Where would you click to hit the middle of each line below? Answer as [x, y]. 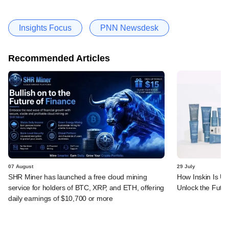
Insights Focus [45, 28]
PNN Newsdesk [129, 28]
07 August [21, 166]
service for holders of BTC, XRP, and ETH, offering [86, 187]
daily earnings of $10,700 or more [61, 198]
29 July [186, 166]
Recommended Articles [59, 58]
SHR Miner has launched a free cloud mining [78, 177]
